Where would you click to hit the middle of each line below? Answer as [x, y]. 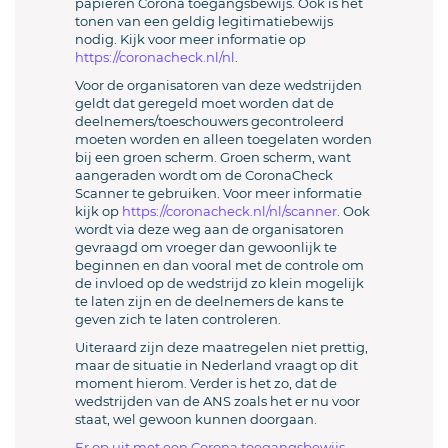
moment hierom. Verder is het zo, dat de [206, 383]
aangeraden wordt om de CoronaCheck [204, 175]
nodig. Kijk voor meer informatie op [190, 39]
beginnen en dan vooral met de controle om [219, 265]
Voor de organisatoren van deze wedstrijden [218, 85]
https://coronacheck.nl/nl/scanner [229, 211]
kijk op [98, 211]
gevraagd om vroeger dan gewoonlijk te [206, 247]
